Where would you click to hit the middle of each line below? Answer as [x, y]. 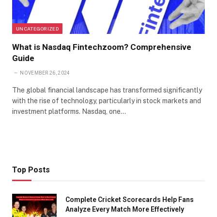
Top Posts [31, 170]
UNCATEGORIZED [37, 28]
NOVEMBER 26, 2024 [45, 73]
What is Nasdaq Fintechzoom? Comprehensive [102, 47]
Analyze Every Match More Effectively [125, 209]
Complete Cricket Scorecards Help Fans [130, 199]
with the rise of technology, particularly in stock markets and [107, 101]
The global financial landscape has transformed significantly [107, 90]
